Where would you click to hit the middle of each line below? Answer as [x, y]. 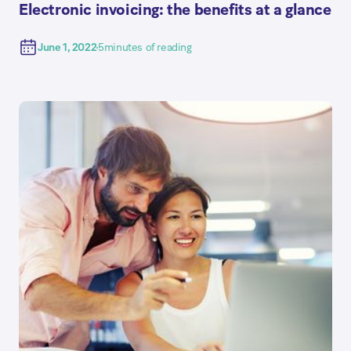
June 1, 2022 [67, 47]
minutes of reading [148, 47]
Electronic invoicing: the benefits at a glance [175, 11]
